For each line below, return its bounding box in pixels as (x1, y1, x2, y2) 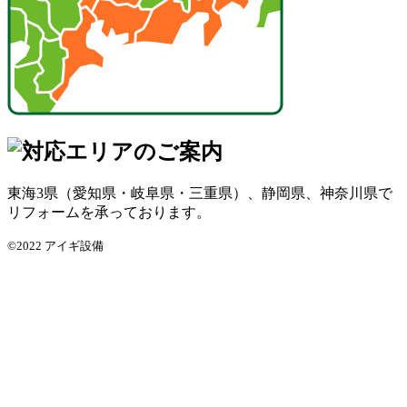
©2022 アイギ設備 (7, 238, 104, 253)
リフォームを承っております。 (7, 203, 211, 220)
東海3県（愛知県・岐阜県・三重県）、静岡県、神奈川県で (7, 184, 392, 201)
